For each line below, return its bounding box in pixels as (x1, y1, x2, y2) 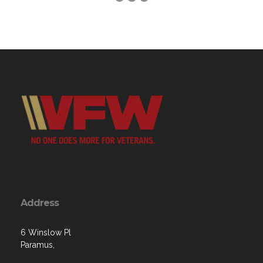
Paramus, (21, 240, 55, 249)
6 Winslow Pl (21, 227, 71, 237)
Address (21, 197, 59, 208)
